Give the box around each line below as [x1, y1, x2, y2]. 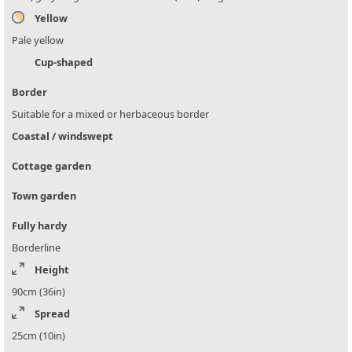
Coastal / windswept [12, 129, 113, 144]
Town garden [12, 189, 76, 203]
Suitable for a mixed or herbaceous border [12, 107, 209, 122]
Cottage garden [12, 159, 91, 174]
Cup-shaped [35, 55, 93, 70]
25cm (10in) [12, 328, 65, 343]
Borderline [12, 240, 60, 255]
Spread [35, 306, 70, 321]
